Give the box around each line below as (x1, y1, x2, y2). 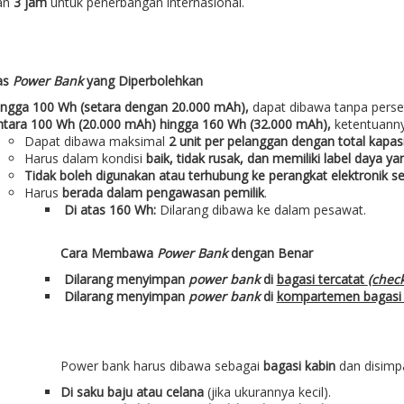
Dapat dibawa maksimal (23, 133, 169, 151)
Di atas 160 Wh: (63, 201, 156, 219)
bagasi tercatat (276, 271, 368, 289)
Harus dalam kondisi (23, 150, 146, 168)
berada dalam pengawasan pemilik (61, 184, 264, 202)
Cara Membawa (60, 244, 157, 262)
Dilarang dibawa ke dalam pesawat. (155, 201, 366, 219)
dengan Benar (226, 244, 313, 262)
